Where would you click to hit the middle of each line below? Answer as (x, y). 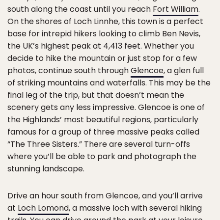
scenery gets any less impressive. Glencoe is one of (106, 107)
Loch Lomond (43, 208)
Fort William (176, 9)
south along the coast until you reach (80, 9)
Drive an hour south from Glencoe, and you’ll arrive (105, 195)
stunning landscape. (46, 168)
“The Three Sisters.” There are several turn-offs (99, 144)
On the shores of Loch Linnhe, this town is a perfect (105, 21)
